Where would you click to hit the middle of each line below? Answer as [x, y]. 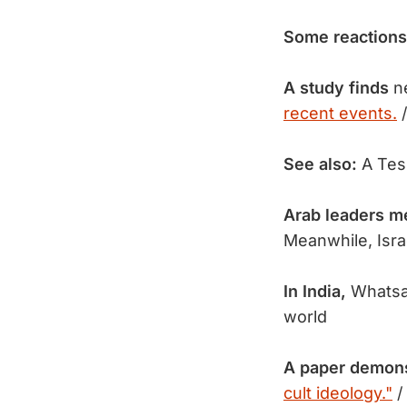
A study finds [336, 88]
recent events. [340, 113]
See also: [320, 164]
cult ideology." [338, 393]
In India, [317, 291]
